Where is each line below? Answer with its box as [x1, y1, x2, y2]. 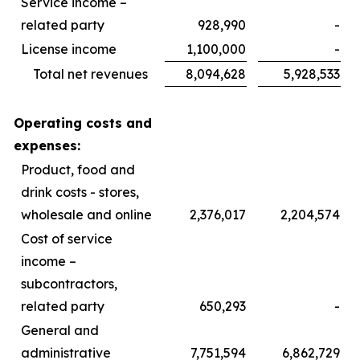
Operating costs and [14, 114, 152, 131]
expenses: [14, 137, 80, 153]
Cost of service [21, 230, 112, 247]
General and [21, 321, 99, 338]
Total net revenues [33, 65, 148, 82]
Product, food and [21, 161, 135, 178]
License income [21, 40, 117, 57]
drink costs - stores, [21, 183, 139, 200]
